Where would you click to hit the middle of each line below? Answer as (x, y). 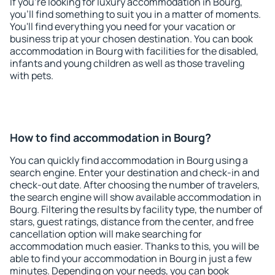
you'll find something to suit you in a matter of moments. (135, 14)
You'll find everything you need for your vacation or (123, 26)
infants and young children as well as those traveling (127, 63)
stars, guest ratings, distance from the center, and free (132, 222)
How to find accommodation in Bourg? (110, 137)
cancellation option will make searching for (106, 234)
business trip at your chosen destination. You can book (131, 39)
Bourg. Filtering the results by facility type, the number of (136, 209)
